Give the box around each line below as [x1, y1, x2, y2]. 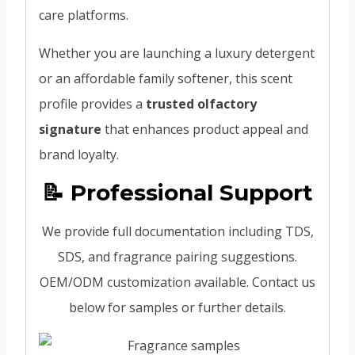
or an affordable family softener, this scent [39, 69, 292, 87]
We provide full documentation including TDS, [41, 222, 314, 240]
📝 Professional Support [42, 178, 313, 206]
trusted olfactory [146, 94, 257, 113]
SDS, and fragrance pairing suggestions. [58, 247, 297, 265]
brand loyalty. [39, 145, 119, 163]
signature [39, 120, 101, 138]
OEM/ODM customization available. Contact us [40, 273, 315, 291]
